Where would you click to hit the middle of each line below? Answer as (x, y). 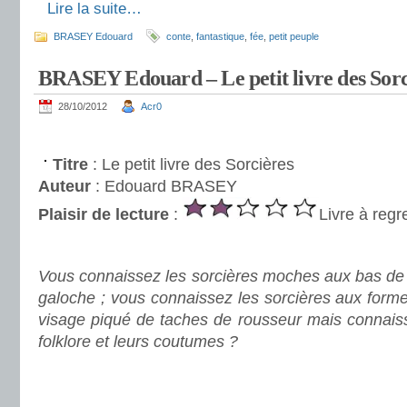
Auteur (65, 186)
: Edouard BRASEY (164, 186)
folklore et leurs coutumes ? (138, 342)
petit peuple (294, 36)
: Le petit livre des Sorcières (191, 164)
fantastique (220, 36)
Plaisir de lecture (104, 214)
